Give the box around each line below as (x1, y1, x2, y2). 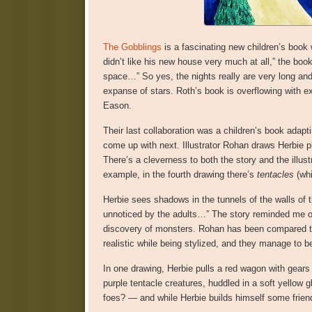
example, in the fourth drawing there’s (102, 169, 257, 180)
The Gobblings (102, 41, 162, 52)
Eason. (102, 100, 132, 111)
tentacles (256, 169, 294, 180)
